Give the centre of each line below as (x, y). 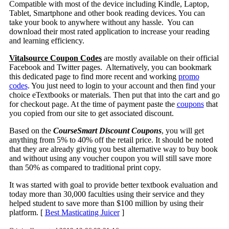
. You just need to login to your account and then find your (121, 85)
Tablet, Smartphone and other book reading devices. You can (107, 13)
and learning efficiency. (47, 40)
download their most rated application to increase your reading (109, 31)
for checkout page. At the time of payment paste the (93, 104)
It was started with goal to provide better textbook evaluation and (113, 185)
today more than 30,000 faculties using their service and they (107, 194)
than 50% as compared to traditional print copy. (85, 167)
